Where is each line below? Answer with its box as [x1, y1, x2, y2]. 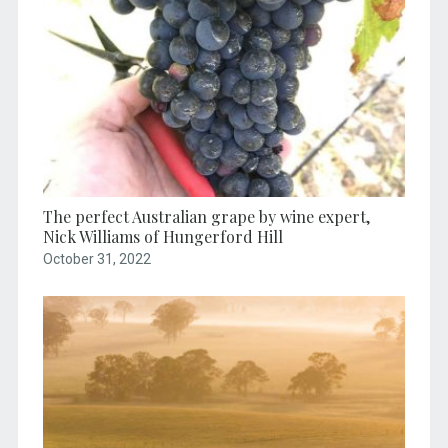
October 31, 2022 [42, 251, 151, 268]
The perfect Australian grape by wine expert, [42, 206, 370, 228]
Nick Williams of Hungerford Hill [42, 226, 283, 248]
